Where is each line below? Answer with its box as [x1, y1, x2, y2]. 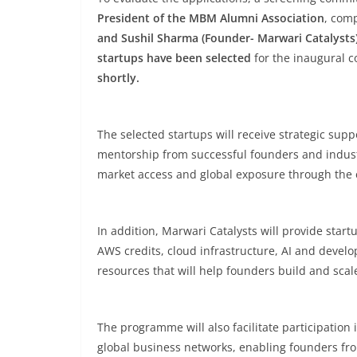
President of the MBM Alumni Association [97, 10, 324, 25]
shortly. [97, 70, 139, 85]
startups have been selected [97, 50, 251, 65]
